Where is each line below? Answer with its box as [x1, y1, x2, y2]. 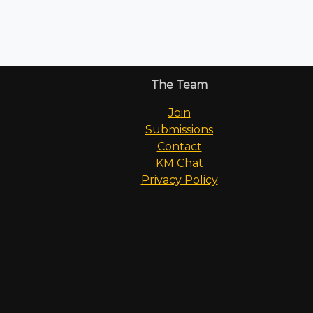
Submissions [145, 122, 213, 136]
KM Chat [155, 156, 203, 170]
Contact [156, 139, 202, 153]
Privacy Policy [140, 173, 218, 187]
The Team [151, 78, 208, 92]
